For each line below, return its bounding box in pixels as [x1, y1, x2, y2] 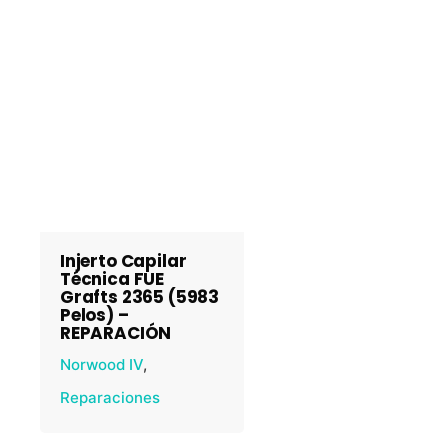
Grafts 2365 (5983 [60, 285, 220, 309]
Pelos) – [60, 303, 129, 327]
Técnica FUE [60, 267, 165, 291]
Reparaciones [60, 388, 160, 407]
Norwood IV [60, 355, 143, 374]
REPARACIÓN [60, 321, 172, 345]
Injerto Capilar [60, 249, 187, 273]
